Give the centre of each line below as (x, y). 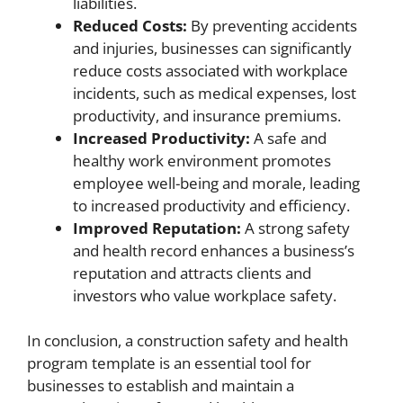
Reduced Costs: (130, 25)
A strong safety (296, 228)
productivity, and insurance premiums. (207, 115)
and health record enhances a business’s (214, 250)
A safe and (288, 138)
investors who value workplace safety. (205, 295)
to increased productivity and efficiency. (211, 205)
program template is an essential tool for (169, 363)
